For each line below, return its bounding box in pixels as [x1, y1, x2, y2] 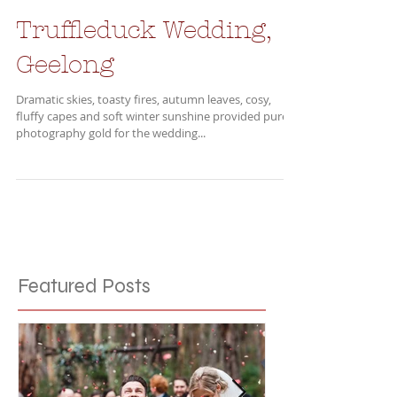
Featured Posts [18, 303, 151, 327]
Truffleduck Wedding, [16, 45, 270, 74]
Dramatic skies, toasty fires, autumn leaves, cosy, [16, 121, 271, 136]
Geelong [16, 80, 114, 108]
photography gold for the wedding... [16, 154, 206, 170]
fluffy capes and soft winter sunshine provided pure [16, 137, 288, 153]
